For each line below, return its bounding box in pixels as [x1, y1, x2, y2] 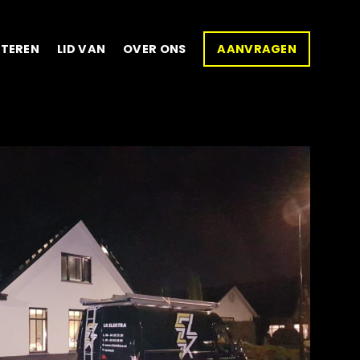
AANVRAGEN [217, 41, 297, 57]
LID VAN [57, 41, 106, 57]
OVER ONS [123, 41, 186, 57]
